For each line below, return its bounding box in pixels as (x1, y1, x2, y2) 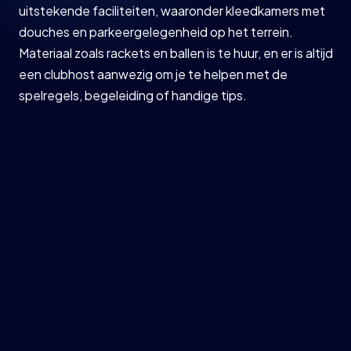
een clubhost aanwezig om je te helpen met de (19, 66, 288, 82)
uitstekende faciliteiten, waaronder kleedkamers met (19, 2, 326, 19)
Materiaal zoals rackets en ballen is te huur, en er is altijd (19, 45, 334, 61)
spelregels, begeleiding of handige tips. (19, 87, 248, 103)
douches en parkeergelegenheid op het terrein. (19, 24, 294, 40)
